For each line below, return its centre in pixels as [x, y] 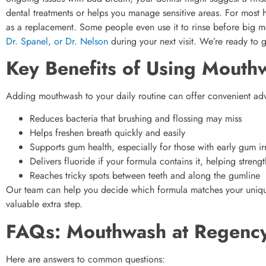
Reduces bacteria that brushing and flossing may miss [136, 119]
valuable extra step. [44, 204]
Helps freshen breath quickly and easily [107, 133]
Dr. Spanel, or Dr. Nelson [57, 41]
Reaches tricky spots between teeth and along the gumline [145, 176]
